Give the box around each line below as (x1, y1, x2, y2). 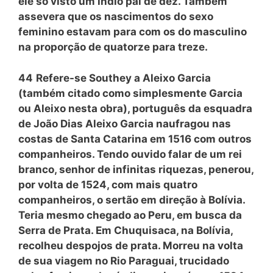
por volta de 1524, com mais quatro (18, 178, 197, 191)
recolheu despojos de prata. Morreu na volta (18, 239, 243, 252)
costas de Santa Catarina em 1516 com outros (18, 132, 252, 145)
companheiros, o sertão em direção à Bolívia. (18, 193, 245, 206)
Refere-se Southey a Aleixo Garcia (36, 71, 211, 84)
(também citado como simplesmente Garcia (18, 87, 243, 99)
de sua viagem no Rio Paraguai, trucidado (18, 254, 229, 267)
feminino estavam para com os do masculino (18, 26, 247, 38)
